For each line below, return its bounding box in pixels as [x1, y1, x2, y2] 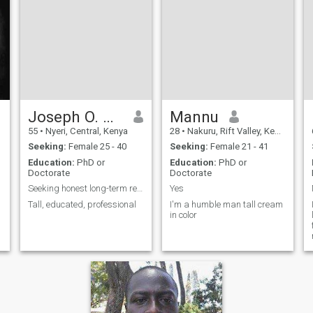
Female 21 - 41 [208, 141, 268, 152]
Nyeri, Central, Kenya [43, 125, 128, 136]
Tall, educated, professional [27, 198, 136, 210]
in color [169, 209, 197, 220]
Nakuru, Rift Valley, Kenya [184, 125, 275, 136]
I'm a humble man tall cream [169, 198, 283, 210]
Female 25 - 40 [66, 141, 126, 152]
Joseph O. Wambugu [102, 107, 114, 126]
